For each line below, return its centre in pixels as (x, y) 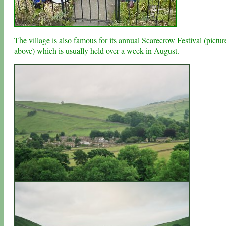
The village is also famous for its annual (78, 40)
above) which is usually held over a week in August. (97, 51)
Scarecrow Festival (172, 40)
